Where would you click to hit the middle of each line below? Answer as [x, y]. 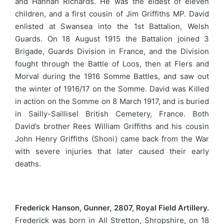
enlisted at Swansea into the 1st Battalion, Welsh [112, 26]
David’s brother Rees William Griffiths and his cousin [112, 126]
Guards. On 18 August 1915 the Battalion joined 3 [112, 39]
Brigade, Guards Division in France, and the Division [112, 51]
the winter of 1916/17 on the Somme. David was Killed [112, 89]
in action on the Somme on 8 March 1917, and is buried [112, 101]
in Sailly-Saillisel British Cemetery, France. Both [112, 114]
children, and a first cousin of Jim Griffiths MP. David [112, 14]
